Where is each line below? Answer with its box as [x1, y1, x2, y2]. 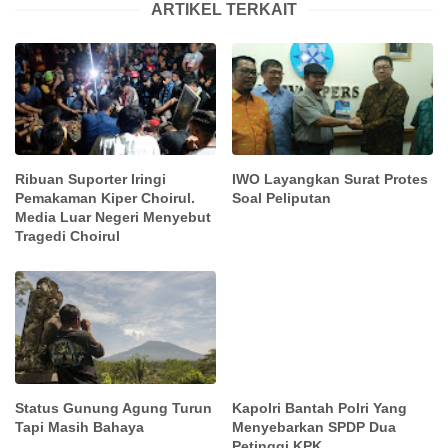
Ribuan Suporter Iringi [15, 171, 166, 188]
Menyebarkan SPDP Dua [232, 418, 397, 435]
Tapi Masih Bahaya [15, 418, 144, 435]
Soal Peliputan [232, 190, 332, 207]
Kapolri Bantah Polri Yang [232, 399, 408, 416]
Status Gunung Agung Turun [15, 399, 212, 416]
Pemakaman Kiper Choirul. [15, 190, 195, 207]
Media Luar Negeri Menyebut [15, 209, 211, 226]
